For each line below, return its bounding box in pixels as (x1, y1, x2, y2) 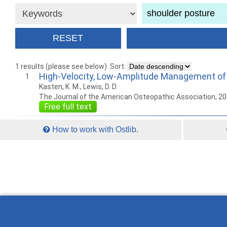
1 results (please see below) (15, 62, 107, 71)
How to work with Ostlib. (50, 125, 139, 134)
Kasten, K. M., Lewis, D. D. (39, 83, 118, 91)
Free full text (44, 102, 92, 112)
